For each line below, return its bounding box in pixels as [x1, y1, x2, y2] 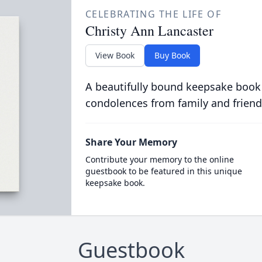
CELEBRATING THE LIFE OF [85, 8, 222, 20]
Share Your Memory [85, 136, 177, 149]
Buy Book [154, 50, 190, 61]
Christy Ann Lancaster [85, 21, 213, 40]
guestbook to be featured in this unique [85, 166, 242, 177]
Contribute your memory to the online [85, 154, 234, 165]
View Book [95, 50, 135, 61]
